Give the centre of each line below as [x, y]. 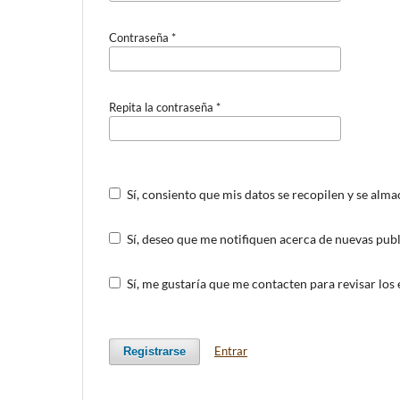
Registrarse [154, 351]
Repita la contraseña [162, 107]
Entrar [231, 350]
